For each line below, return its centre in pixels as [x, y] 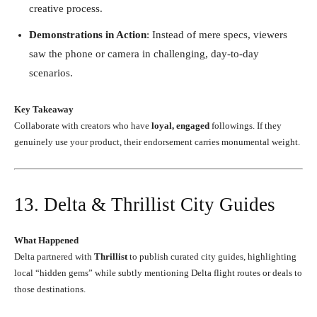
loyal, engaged [180, 125]
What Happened [46, 240]
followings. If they [246, 125]
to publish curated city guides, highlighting [212, 256]
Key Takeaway [44, 109]
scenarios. [51, 73]
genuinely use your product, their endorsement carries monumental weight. [157, 142]
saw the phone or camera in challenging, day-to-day [144, 53]
